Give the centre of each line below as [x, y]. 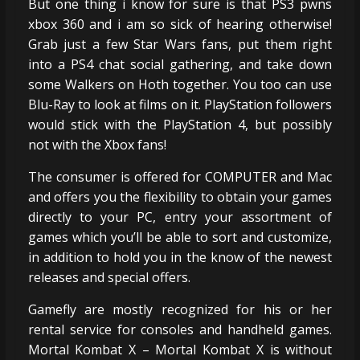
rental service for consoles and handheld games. [180, 329]
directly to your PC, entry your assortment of [180, 217]
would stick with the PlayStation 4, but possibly [180, 124]
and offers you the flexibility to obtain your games [180, 196]
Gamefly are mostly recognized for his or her [180, 309]
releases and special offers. [109, 277]
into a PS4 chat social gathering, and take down [180, 64]
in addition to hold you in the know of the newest [180, 257]
